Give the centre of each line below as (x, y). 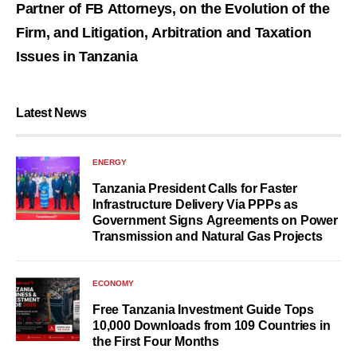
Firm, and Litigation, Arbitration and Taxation (164, 33)
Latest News (51, 113)
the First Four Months (156, 342)
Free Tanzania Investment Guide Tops (203, 310)
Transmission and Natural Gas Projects (208, 237)
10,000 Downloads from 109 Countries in (212, 326)
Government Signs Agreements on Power (215, 221)
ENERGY (110, 163)
